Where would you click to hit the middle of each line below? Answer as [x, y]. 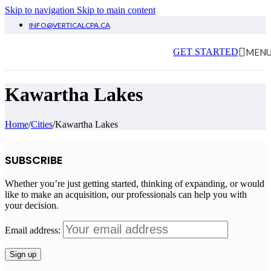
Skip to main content [116, 10]
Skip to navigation [41, 10]
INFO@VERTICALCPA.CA [70, 25]
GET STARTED [206, 52]
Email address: [34, 230]
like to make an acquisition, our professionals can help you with [126, 194]
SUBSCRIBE [34, 160]
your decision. [32, 205]
